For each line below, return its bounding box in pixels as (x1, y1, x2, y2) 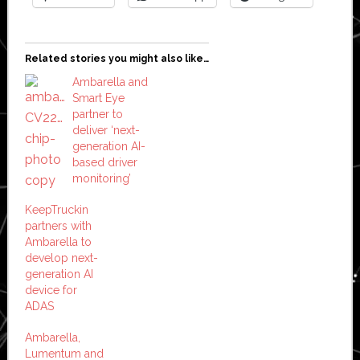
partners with (24, 219, 92, 232)
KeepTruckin (24, 202, 88, 216)
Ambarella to (24, 235, 92, 248)
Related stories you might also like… (24, 52, 209, 64)
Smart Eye (72, 91, 125, 104)
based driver (72, 155, 137, 169)
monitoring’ (72, 171, 131, 185)
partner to (72, 107, 123, 121)
